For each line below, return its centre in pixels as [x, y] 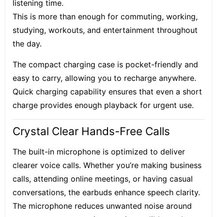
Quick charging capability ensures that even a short [107, 92]
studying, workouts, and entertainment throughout [105, 30]
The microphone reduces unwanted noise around [102, 206]
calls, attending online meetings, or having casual [103, 179]
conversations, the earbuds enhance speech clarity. [106, 192]
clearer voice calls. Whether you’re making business [107, 165]
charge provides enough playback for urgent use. [103, 105]
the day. [27, 44]
